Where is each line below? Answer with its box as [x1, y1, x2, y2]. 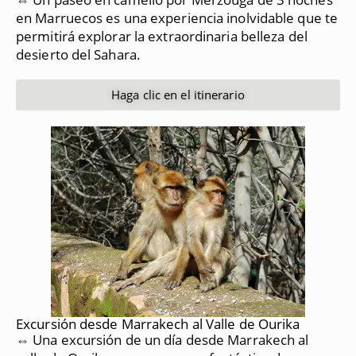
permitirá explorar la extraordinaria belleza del [16, 27, 308, 46]
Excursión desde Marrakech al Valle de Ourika [16, 315, 300, 334]
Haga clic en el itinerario [111, 87, 245, 103]
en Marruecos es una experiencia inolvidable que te [16, 9, 339, 28]
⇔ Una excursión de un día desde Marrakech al [16, 331, 309, 350]
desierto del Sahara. [16, 45, 141, 64]
